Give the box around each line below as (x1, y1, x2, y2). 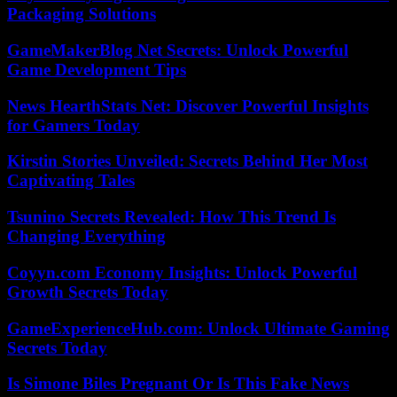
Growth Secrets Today (7, 282, 168, 301)
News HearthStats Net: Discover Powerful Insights (7, 96, 369, 115)
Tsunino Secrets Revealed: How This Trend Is (7, 207, 336, 227)
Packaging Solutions (7, 4, 156, 24)
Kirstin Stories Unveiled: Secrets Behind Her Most (7, 152, 368, 171)
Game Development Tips (7, 59, 186, 79)
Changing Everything (7, 227, 166, 246)
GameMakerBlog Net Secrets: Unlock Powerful (7, 40, 348, 59)
